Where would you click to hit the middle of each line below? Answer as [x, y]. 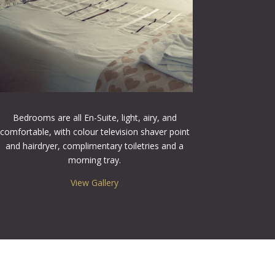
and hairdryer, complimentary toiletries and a [95, 145]
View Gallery [95, 182]
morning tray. [95, 160]
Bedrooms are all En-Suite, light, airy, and [95, 117]
